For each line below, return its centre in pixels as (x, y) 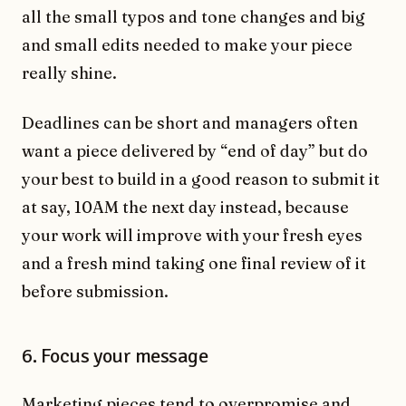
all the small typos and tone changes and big (193, 16)
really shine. (69, 72)
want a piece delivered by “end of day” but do (195, 150)
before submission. (95, 291)
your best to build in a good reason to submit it (201, 179)
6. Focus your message (115, 356)
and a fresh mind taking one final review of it (194, 263)
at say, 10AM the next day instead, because (185, 207)
